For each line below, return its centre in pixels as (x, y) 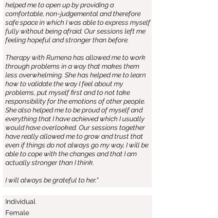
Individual (20, 201)
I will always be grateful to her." (52, 180)
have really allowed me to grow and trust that (74, 136)
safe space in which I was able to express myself (78, 22)
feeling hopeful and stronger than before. (67, 40)
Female (17, 213)
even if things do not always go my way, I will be (77, 145)
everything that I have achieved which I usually (75, 119)
